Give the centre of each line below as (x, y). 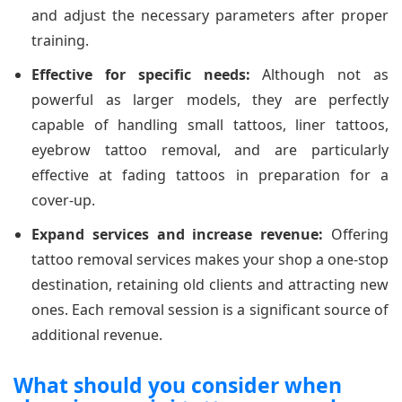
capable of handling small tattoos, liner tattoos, (210, 124)
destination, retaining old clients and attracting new (210, 284)
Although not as (319, 74)
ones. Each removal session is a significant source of (210, 309)
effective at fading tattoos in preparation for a (210, 175)
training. (60, 40)
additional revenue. (97, 334)
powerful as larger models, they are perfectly (210, 99)
